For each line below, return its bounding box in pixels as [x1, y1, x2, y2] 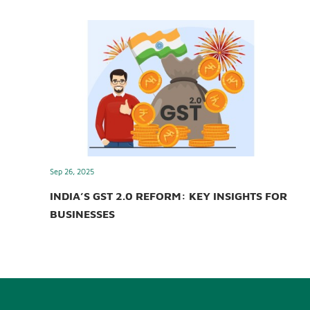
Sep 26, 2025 [50, 167, 94, 176]
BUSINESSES [50, 208, 115, 221]
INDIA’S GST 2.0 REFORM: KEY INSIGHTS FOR [50, 190, 287, 203]
